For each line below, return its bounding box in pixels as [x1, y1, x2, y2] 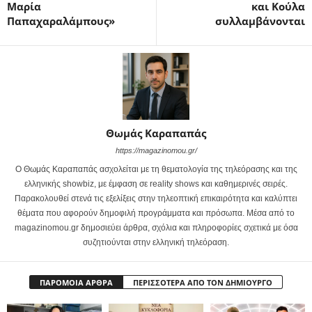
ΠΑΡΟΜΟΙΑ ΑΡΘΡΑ [40, 276, 113, 288]
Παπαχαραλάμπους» [7, 13, 115, 28]
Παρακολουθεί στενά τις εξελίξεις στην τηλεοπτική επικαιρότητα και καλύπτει [15, 193, 297, 203]
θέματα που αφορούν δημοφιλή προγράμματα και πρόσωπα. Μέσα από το [17, 208, 295, 218]
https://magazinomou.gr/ [115, 146, 197, 155]
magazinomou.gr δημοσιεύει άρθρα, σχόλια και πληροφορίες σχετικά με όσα [14, 222, 298, 233]
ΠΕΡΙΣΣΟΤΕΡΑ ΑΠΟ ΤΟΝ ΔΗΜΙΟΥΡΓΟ [133, 276, 272, 288]
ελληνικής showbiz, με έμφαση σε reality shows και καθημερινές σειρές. [24, 178, 288, 189]
